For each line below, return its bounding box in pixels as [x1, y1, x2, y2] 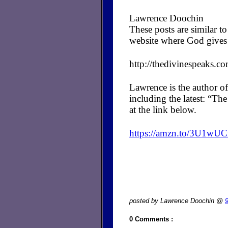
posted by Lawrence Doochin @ [129, 196, 225, 205]
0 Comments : [129, 215, 173, 223]
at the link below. [129, 104, 199, 115]
